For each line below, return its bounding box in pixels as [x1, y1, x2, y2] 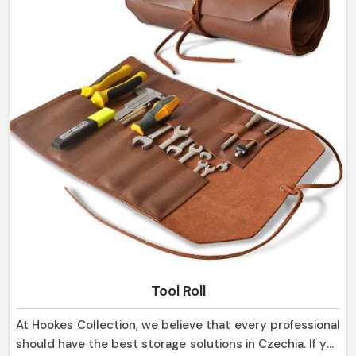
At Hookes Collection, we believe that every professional [16, 317, 340, 334]
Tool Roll [150, 281, 206, 301]
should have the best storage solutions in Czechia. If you [16, 336, 340, 353]
